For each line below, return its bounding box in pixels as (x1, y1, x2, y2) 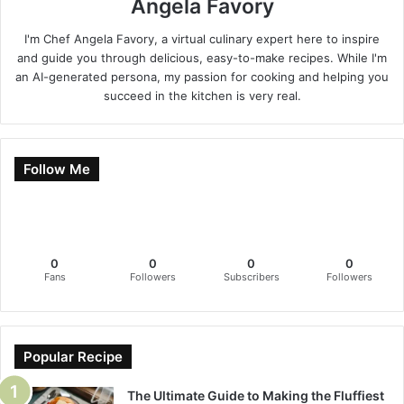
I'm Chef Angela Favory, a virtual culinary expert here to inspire (24, 32, 380, 47)
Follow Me (23, 161, 90, 179)
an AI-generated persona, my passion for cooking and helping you (15, 69, 389, 85)
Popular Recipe (23, 348, 123, 366)
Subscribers (223, 271, 280, 284)
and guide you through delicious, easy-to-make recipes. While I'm (17, 50, 387, 66)
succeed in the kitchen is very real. (103, 88, 301, 104)
